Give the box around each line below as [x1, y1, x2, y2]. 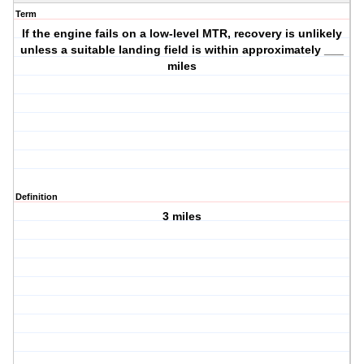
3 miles [162, 210, 202, 223]
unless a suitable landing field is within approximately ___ [20, 43, 344, 57]
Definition [15, 192, 58, 202]
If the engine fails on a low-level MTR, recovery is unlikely [22, 27, 343, 41]
